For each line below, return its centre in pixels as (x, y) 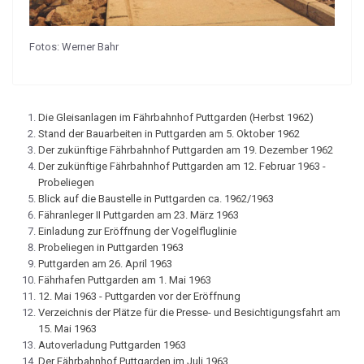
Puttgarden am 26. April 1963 (105, 264)
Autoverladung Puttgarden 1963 (112, 345)
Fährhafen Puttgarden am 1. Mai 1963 (125, 280)
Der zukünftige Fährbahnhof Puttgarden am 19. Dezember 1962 (186, 150)
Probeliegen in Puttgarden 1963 (111, 248)
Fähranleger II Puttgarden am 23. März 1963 (139, 215)
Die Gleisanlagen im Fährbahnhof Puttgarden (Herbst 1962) (176, 118)
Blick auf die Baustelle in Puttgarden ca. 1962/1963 (156, 199)
